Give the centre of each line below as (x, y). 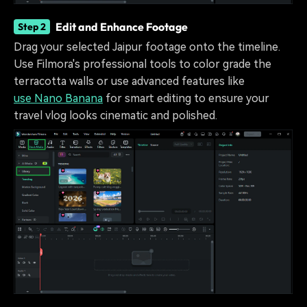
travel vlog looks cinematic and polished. (115, 116)
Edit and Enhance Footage (122, 27)
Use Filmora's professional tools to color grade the (143, 64)
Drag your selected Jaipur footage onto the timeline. (147, 47)
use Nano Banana (58, 99)
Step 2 (32, 27)
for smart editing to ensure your (186, 99)
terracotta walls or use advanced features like (129, 82)
